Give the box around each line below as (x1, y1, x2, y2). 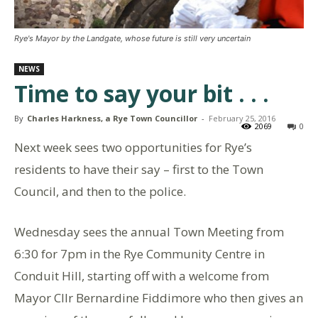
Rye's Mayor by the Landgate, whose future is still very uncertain (14, 33, 251, 44)
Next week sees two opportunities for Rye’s (14, 139, 252, 156)
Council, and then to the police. (14, 183, 186, 200)
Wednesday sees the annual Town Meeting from (14, 224, 284, 241)
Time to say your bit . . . (14, 78, 269, 109)
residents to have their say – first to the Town (14, 161, 263, 178)
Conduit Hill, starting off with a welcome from (14, 268, 269, 285)
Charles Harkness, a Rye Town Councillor (27, 113, 197, 124)
